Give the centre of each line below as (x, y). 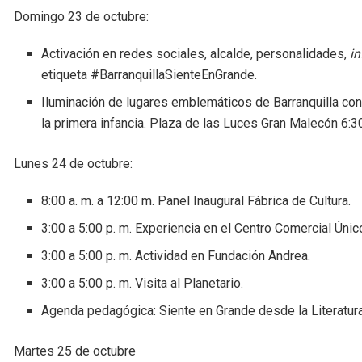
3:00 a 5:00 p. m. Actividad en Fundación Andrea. (176, 255)
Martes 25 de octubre (75, 351)
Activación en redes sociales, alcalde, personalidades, (196, 53)
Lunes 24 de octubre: (73, 163)
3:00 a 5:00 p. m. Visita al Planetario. (143, 283)
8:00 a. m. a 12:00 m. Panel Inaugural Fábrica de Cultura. (196, 200)
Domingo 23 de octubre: (81, 16)
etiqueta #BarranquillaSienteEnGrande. (149, 74)
